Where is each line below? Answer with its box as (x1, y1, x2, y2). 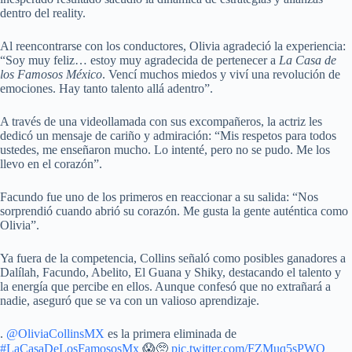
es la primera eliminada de (104, 327, 236, 341)
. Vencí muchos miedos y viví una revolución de (102, 68, 340, 82)
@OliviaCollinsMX (6, 327, 104, 341)
